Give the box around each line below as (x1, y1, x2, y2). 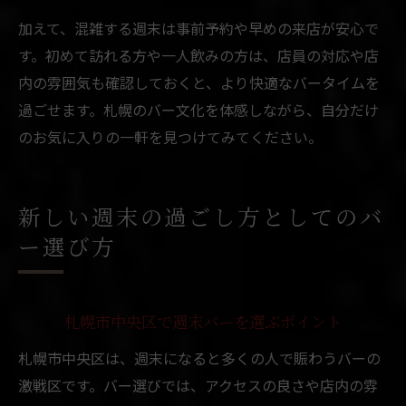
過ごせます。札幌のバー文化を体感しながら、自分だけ (18, 98, 379, 121)
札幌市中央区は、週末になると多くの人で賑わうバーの (18, 346, 381, 369)
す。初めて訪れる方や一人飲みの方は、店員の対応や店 (18, 43, 379, 66)
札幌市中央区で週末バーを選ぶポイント (64, 314, 342, 333)
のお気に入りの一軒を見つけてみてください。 (18, 125, 323, 148)
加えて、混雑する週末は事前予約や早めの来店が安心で (18, 16, 379, 39)
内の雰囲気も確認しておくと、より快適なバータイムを (18, 71, 380, 93)
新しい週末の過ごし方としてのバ (18, 206, 384, 232)
